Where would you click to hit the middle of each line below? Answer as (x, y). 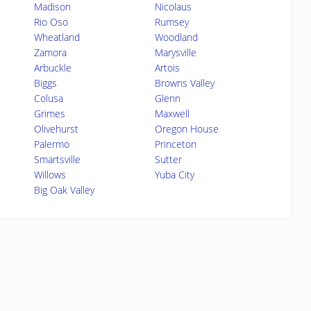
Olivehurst (57, 129)
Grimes (50, 114)
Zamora (51, 52)
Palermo (52, 144)
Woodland (177, 37)
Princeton (176, 144)
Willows (50, 175)
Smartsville (58, 159)
